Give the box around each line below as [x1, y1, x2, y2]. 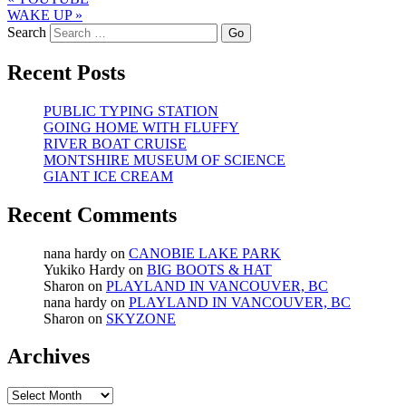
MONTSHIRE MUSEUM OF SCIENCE [43, 151, 285, 168]
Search [7, 24, 46, 40]
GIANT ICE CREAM [43, 168, 173, 184]
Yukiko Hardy [43, 261, 125, 277]
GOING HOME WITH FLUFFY [43, 119, 239, 135]
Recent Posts [7, 60, 125, 84]
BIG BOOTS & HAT [147, 261, 272, 277]
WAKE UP [7, 6, 75, 23]
